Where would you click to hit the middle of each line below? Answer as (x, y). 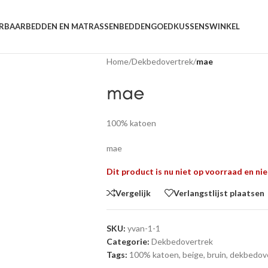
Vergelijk (133, 193)
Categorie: (128, 241)
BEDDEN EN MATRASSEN (72, 26)
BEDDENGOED (146, 26)
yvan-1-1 (144, 228)
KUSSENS (191, 26)
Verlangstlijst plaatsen (219, 193)
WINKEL (224, 26)
